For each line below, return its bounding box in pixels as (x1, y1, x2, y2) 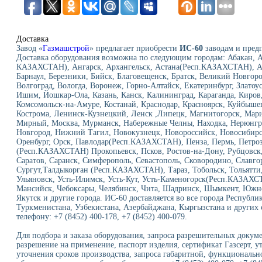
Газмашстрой (42, 43, 89, 53)
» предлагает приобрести (89, 43, 180, 53)
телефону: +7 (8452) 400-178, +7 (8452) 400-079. (16, 212, 187, 221)
